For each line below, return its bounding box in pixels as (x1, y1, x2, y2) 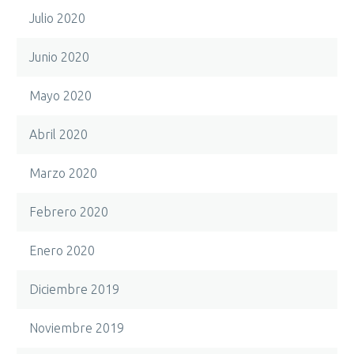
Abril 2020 (29, 127, 88, 141)
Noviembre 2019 (29, 321, 124, 335)
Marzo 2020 (29, 166, 97, 180)
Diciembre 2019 (29, 282, 119, 296)
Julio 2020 (29, 11, 85, 25)
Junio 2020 (29, 50, 89, 64)
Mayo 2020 (29, 88, 92, 103)
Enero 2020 (29, 243, 95, 258)
